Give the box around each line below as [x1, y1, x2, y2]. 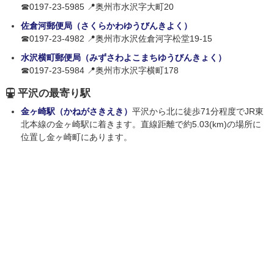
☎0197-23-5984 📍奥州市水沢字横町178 [21, 65, 179, 76]
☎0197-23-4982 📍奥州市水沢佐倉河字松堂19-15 [21, 34, 212, 44]
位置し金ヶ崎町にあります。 [21, 132, 132, 143]
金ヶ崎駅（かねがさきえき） [21, 106, 132, 117]
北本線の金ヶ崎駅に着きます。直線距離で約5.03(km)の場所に [21, 119, 261, 130]
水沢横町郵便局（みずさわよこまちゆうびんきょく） [21, 53, 226, 63]
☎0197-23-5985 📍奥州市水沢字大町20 [21, 2, 174, 12]
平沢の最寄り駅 [18, 87, 91, 100]
